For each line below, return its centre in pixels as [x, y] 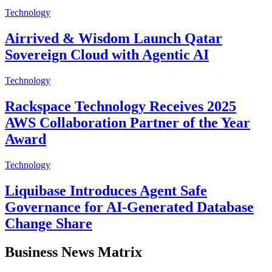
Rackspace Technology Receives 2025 [121, 107]
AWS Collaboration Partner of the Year [127, 123]
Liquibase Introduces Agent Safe [106, 190]
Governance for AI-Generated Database [129, 207]
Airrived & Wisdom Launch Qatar [114, 39]
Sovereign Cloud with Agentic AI [107, 55]
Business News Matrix [73, 252]
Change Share [49, 223]
